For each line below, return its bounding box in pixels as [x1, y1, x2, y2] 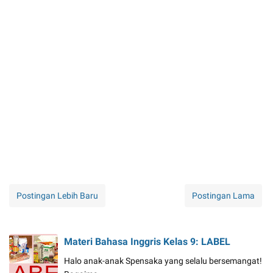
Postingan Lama [192, 191, 255, 201]
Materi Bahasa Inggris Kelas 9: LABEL [64, 236, 230, 248]
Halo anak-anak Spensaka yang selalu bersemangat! [64, 256, 264, 266]
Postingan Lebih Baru [16, 191, 98, 201]
